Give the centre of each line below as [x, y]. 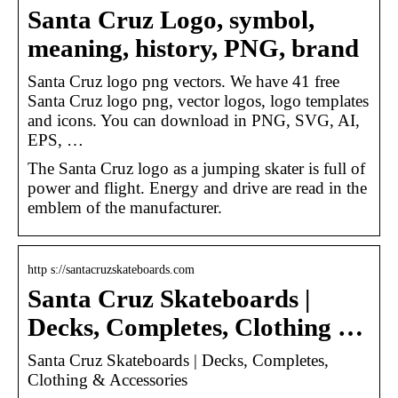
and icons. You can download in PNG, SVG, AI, [194, 120]
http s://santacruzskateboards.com [111, 269]
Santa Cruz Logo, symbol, [171, 20]
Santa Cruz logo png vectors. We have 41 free [183, 81]
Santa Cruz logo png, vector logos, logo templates [198, 100]
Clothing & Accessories [107, 379]
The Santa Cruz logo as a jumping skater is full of [196, 168]
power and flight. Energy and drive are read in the [197, 187]
